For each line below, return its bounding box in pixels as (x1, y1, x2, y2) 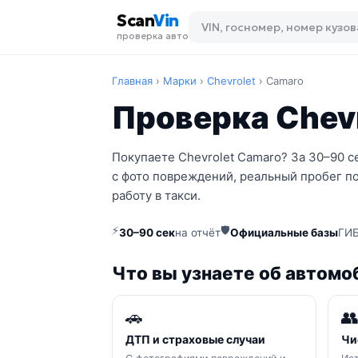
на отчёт (175, 225, 221, 239)
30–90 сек (119, 225, 175, 239)
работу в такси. (112, 188, 201, 203)
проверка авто (117, 30, 189, 42)
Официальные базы (230, 225, 338, 239)
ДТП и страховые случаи (125, 332, 265, 346)
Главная (112, 74, 153, 87)
